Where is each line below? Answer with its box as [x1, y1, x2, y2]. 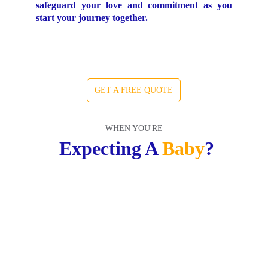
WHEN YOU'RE [105, 124, 163, 133]
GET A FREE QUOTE [95, 86, 173, 95]
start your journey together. [36, 13, 148, 23]
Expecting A [59, 138, 162, 159]
